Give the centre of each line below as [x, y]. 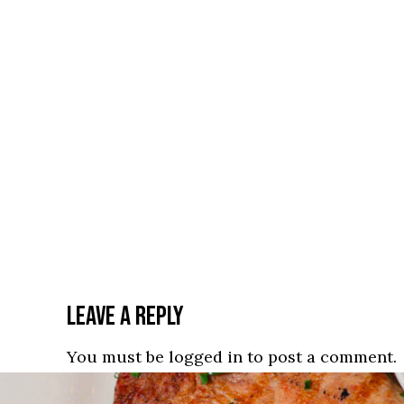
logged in [206, 356]
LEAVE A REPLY [125, 317]
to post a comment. [320, 356]
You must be [118, 356]
